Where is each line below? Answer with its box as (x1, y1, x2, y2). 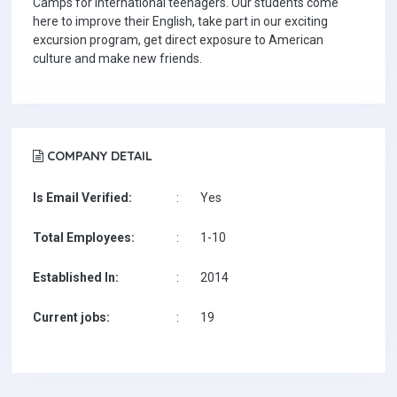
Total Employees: (33, 230, 135, 245)
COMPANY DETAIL (43, 148, 152, 165)
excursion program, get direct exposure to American (33, 33, 323, 48)
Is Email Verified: (33, 191, 132, 206)
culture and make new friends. (33, 51, 202, 66)
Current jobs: (33, 310, 110, 325)
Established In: (33, 270, 119, 285)
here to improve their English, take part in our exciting (33, 14, 328, 29)
